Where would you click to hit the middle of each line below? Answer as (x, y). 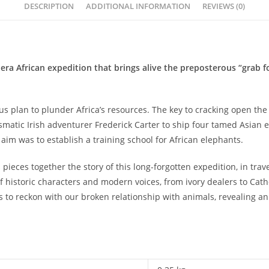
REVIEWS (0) (224, 6)
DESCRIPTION (49, 6)
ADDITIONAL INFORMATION (138, 6)
